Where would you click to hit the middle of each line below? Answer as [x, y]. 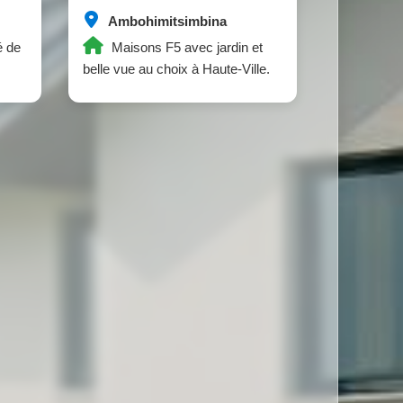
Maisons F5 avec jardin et [185, 47]
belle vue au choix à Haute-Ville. [176, 69]
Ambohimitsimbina [166, 21]
